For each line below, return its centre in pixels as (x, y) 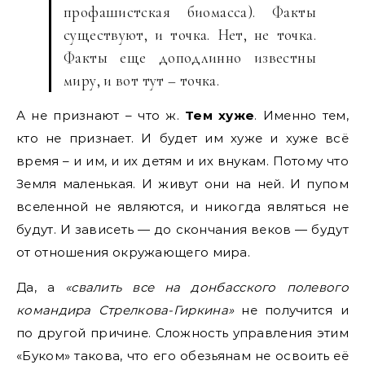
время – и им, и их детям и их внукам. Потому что (182, 161)
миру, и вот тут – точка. (142, 80)
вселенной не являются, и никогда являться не (182, 207)
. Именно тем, (301, 115)
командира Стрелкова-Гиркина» (125, 310)
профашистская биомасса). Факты (190, 12)
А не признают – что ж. (101, 115)
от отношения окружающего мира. (133, 252)
